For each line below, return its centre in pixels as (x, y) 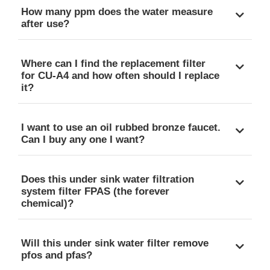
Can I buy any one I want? (83, 139)
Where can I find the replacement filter (113, 63)
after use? (45, 24)
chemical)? (47, 203)
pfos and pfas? (57, 255)
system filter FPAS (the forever (95, 191)
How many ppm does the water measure (117, 11)
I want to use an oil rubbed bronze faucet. (121, 127)
